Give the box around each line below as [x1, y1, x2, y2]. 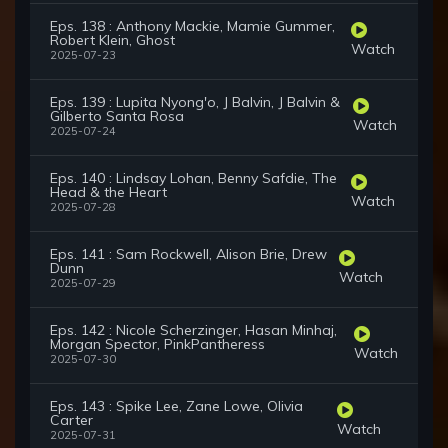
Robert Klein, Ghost [50, 31, 175, 50]
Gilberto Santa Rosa [50, 107, 184, 126]
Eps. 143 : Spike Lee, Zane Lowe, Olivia [50, 397, 303, 416]
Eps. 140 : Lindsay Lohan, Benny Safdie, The [50, 169, 337, 188]
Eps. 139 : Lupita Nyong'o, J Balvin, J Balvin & [50, 93, 340, 112]
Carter [50, 411, 93, 430]
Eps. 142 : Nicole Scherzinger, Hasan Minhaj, [50, 321, 337, 340]
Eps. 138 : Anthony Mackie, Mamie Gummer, [50, 17, 335, 36]
